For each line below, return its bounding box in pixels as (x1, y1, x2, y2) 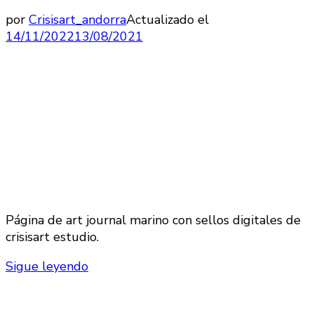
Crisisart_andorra (29, 11, 126, 29)
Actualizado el (126, 11, 209, 29)
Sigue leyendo (6, 257, 88, 275)
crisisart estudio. (6, 228, 99, 245)
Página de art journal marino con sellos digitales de (6, 211, 301, 228)
